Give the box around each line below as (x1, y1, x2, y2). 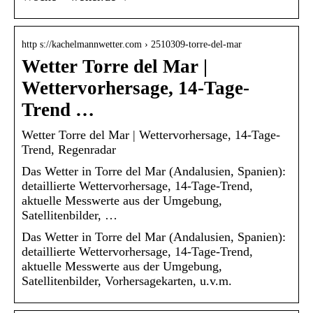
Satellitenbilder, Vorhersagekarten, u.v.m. (22, 273, 232, 288)
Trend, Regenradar (22, 142, 116, 156)
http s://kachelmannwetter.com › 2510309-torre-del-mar (22, 38, 242, 50)
